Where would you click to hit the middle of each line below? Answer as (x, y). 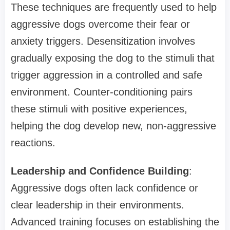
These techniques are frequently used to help (114, 7)
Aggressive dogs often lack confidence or (104, 188)
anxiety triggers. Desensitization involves (103, 41)
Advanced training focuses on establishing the (115, 222)
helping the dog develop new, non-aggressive (113, 126)
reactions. (33, 143)
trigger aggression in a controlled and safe (107, 75)
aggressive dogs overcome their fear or (100, 24)
